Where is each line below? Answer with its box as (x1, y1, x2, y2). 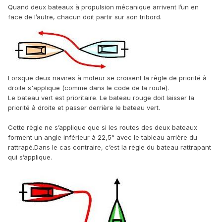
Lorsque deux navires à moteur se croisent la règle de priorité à (8, 73, 207, 82)
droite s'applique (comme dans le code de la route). (8, 83, 169, 92)
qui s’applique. (8, 153, 52, 161)
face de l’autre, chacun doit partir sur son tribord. (8, 12, 162, 21)
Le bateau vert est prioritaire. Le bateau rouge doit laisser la (8, 93, 194, 102)
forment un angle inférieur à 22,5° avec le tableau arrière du (8, 133, 197, 141)
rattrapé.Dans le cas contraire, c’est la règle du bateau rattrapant (8, 143, 211, 151)
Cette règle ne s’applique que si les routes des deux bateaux (8, 123, 197, 131)
